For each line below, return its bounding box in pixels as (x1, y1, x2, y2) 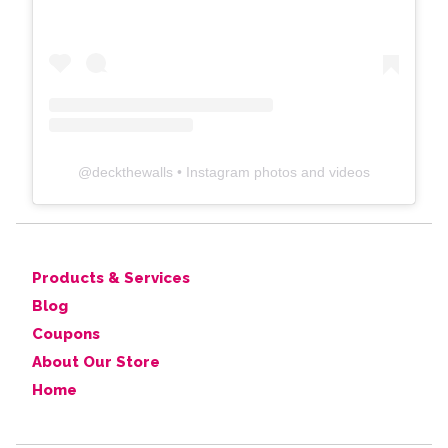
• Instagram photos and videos (173, 164, 370, 181)
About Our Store (32, 353, 160, 372)
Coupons (32, 325, 100, 344)
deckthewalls (92, 164, 173, 181)
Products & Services (32, 269, 190, 288)
